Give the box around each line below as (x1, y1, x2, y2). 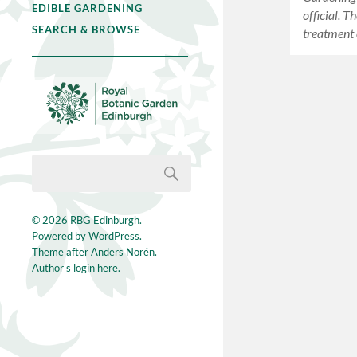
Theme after (32, 245, 91, 259)
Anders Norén (91, 245, 155, 259)
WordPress (88, 229, 139, 243)
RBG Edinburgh (70, 214, 139, 227)
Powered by (32, 229, 88, 243)
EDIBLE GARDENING (32, 2, 143, 14)
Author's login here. (32, 261, 120, 275)
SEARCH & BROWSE (32, 23, 140, 36)
